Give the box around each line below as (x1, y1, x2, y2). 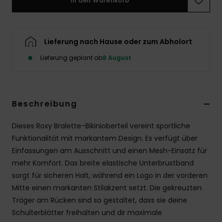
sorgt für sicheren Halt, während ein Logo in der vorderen (12, 170, 208, 181)
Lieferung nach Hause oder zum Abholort (44, 37, 192, 47)
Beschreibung (12, 98, 77, 110)
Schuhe (187, 39, 216, 49)
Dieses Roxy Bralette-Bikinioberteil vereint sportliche (12, 121, 190, 131)
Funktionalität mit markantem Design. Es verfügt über (12, 133, 198, 144)
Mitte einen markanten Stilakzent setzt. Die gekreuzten (12, 183, 202, 193)
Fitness (187, 68, 214, 78)
